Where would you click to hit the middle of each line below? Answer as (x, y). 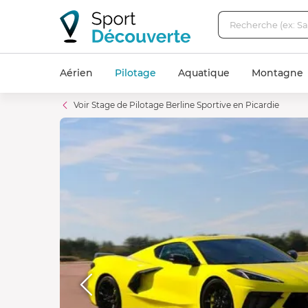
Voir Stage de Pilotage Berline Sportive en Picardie (176, 105)
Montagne (277, 73)
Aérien (76, 73)
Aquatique (204, 73)
